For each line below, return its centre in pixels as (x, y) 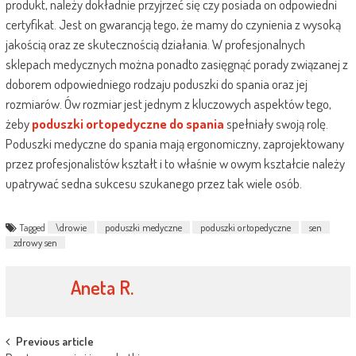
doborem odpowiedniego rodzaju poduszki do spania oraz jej (156, 84)
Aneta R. (103, 287)
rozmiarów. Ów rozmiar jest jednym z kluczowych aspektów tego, (168, 104)
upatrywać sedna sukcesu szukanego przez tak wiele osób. (153, 183)
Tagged (33, 227)
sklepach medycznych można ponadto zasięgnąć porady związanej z (176, 64)
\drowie (71, 227)
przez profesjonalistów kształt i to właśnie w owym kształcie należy (175, 163)
